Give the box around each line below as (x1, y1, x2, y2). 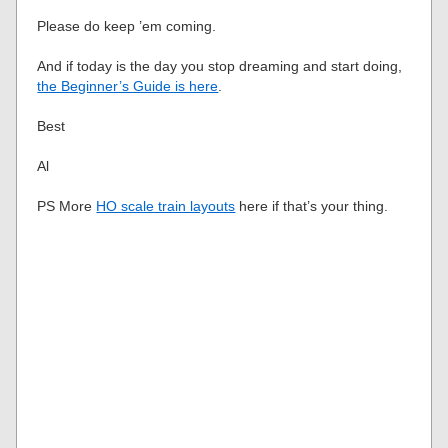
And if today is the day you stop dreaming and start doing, (37, 58, 403, 75)
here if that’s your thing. (235, 198, 389, 215)
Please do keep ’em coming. (37, 18, 217, 35)
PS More (37, 198, 97, 215)
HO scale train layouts (96, 198, 236, 215)
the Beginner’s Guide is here (37, 78, 219, 95)
